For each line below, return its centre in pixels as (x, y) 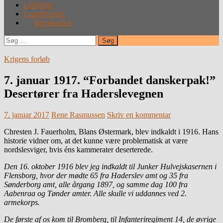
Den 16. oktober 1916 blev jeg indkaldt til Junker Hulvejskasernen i (110, 166)
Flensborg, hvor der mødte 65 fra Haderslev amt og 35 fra (96, 175)
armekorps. (22, 202)
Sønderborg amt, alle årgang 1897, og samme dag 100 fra (96, 184)
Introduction (53, 22)
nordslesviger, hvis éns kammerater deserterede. (78, 149)
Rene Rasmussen (78, 114)
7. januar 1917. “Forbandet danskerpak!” (110, 80)
